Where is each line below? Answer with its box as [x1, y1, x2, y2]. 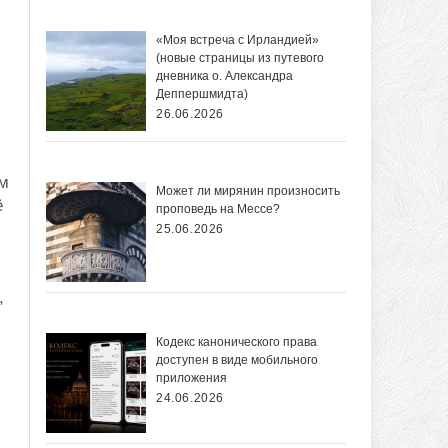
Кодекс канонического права [156, 335, 317, 350]
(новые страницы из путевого [156, 51, 324, 66]
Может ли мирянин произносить [156, 184, 340, 199]
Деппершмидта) [156, 87, 248, 102]
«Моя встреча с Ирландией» [156, 33, 319, 48]
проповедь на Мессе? [156, 202, 280, 217]
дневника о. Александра [156, 69, 293, 84]
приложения [156, 371, 227, 386]
